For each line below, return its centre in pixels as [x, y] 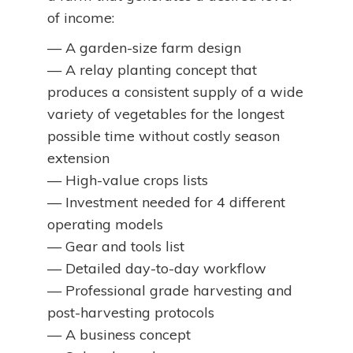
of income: [81, 18]
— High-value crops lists [128, 180]
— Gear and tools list [116, 246]
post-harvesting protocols [131, 312]
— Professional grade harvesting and [170, 290]
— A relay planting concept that [152, 70]
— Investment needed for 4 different [166, 202]
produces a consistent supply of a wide [175, 92]
